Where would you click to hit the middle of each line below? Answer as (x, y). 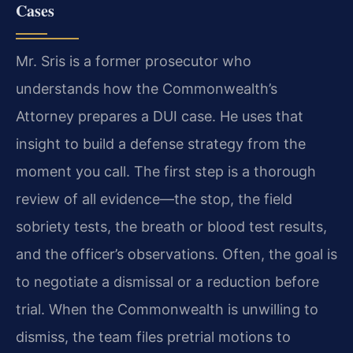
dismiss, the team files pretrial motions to (153, 336)
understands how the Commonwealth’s (147, 88)
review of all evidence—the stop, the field (154, 199)
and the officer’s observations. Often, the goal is (176, 254)
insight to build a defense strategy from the (161, 143)
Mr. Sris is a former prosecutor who (134, 61)
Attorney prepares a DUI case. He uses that (160, 116)
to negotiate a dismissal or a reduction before (167, 281)
